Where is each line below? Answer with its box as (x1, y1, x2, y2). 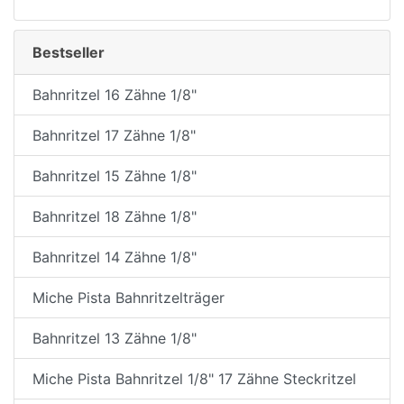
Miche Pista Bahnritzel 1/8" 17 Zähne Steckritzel (32, 370, 356, 389)
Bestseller (32, 43, 105, 62)
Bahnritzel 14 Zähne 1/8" (32, 248, 197, 267)
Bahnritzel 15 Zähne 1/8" (32, 167, 197, 186)
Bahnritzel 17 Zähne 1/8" (32, 126, 196, 145)
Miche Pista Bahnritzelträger (32, 289, 225, 308)
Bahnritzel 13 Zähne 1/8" (32, 329, 197, 348)
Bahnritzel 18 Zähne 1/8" (32, 207, 197, 226)
